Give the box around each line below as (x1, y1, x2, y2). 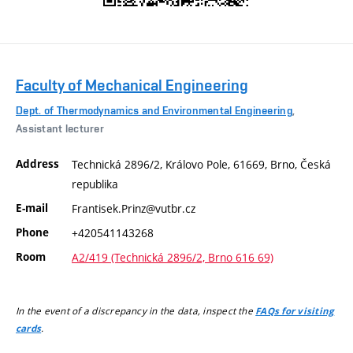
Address (16, 156, 59, 171)
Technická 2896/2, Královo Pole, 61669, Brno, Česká (72, 156, 331, 172)
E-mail (16, 200, 48, 215)
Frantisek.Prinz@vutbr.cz (72, 200, 195, 216)
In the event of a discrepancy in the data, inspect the (16, 304, 256, 318)
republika (72, 176, 118, 191)
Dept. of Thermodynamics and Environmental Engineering (16, 104, 292, 117)
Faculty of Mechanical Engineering (16, 76, 248, 95)
